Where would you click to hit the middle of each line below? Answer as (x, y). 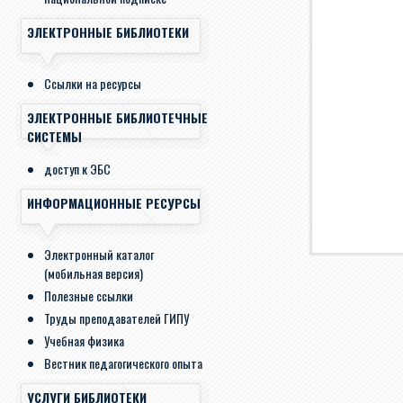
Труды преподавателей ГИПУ (116, 318)
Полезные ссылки (89, 296)
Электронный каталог (99, 254)
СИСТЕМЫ (54, 136)
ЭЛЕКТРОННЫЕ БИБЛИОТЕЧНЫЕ (117, 117)
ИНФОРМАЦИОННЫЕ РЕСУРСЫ (114, 203)
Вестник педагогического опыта (123, 363)
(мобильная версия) (94, 273)
